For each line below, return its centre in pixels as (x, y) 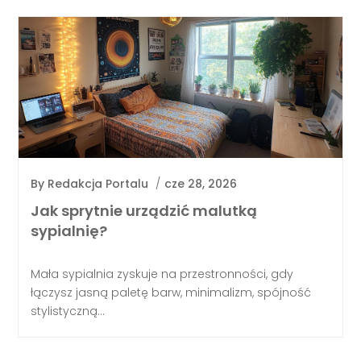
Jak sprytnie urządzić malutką (144, 211)
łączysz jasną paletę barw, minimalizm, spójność (171, 293)
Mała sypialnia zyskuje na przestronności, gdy (162, 274)
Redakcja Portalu (98, 183)
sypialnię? (69, 231)
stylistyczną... (68, 311)
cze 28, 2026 (201, 183)
